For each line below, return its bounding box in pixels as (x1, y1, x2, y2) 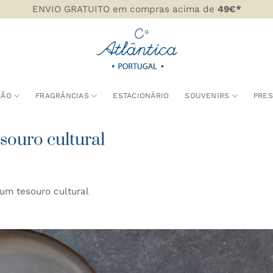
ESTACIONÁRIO (113, 91, 169, 100)
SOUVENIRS (185, 91, 230, 100)
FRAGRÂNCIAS (35, 91, 89, 100)
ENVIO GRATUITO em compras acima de (32, 4, 218, 15)
